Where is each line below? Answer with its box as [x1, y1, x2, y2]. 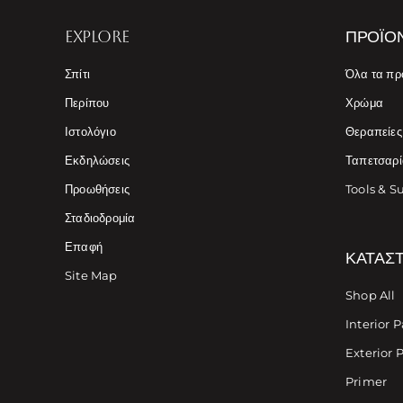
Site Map [64, 268, 118, 283]
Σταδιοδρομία [64, 210, 136, 226]
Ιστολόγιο [64, 124, 116, 139]
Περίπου [64, 95, 110, 111]
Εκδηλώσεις [64, 153, 130, 168]
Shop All [345, 288, 396, 303]
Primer [345, 374, 388, 390]
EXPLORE [64, 27, 130, 47]
